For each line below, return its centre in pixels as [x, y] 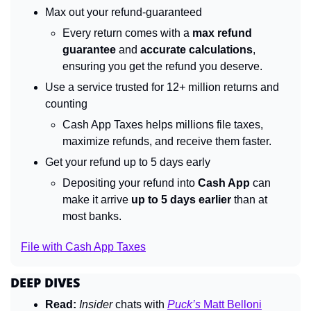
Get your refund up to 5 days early [128, 162]
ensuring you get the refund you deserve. [162, 66]
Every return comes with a [127, 33]
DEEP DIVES [45, 282]
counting [66, 103]
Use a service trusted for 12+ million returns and [162, 87]
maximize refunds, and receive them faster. [167, 141]
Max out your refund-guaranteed [124, 12]
